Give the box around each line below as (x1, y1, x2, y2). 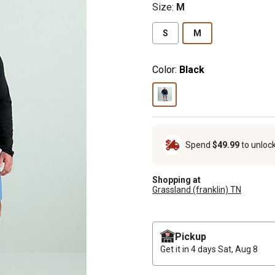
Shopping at (152, 174, 201, 185)
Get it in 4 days (160, 244, 218, 254)
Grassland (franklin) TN (152, 184, 241, 195)
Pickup (175, 230, 206, 242)
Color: (152, 63, 177, 76)
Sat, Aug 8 (218, 244, 258, 254)
